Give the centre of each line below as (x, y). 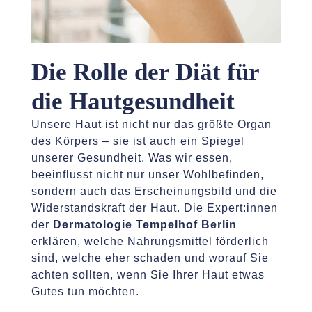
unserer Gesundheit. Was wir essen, (132, 157)
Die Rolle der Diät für (145, 72)
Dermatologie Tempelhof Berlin (145, 224)
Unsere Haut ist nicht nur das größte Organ (151, 124)
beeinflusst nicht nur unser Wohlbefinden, (147, 174)
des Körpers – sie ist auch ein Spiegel (138, 141)
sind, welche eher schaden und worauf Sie (150, 258)
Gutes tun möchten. (85, 291)
